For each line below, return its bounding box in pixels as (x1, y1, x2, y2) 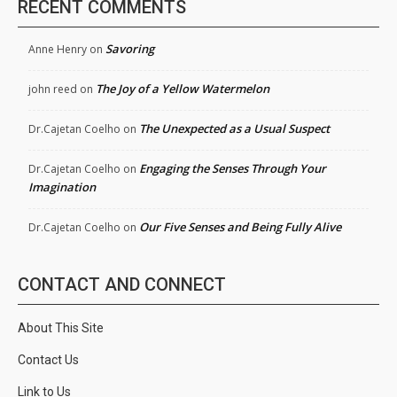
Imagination (28, 179, 96, 196)
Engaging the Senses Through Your (139, 160, 326, 177)
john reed (28, 82, 77, 97)
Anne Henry (28, 42, 87, 58)
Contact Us (18, 353, 79, 368)
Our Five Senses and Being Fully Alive (139, 219, 341, 236)
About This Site (18, 321, 104, 336)
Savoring (105, 41, 154, 58)
